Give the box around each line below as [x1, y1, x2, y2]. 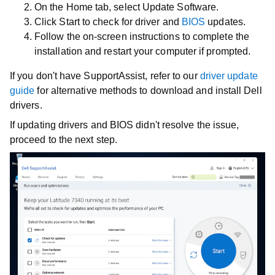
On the [34, 2, 66, 12]
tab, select [92, 2, 142, 12]
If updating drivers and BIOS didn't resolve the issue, [10, 120, 239, 130]
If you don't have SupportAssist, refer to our [10, 71, 200, 81]
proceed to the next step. [10, 134, 118, 145]
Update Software [142, 2, 217, 12]
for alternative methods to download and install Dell [34, 85, 262, 96]
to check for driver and [79, 17, 182, 27]
